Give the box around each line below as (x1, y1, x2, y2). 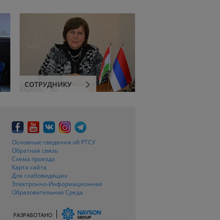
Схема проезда (12, 155, 55, 163)
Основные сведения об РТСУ (12, 138, 95, 146)
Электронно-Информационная (12, 180, 102, 188)
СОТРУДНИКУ (24, 80, 72, 89)
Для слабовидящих (12, 171, 67, 180)
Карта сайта (12, 163, 47, 171)
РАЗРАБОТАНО (13, 211, 53, 219)
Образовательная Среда (12, 188, 83, 196)
